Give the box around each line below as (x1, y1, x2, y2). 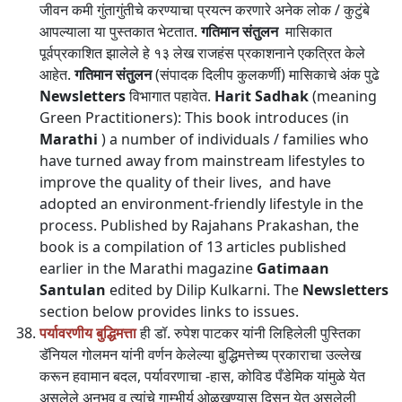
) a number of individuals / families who (98, 129, 369, 149)
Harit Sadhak (214, 86, 309, 106)
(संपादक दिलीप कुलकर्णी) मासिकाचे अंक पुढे (152, 65, 380, 84)
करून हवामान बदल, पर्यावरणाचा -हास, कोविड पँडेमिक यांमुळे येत (39, 366, 365, 386)
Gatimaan (257, 258, 329, 278)
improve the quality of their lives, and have (39, 172, 331, 192)
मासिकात (285, 22, 332, 41)
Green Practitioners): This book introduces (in (39, 108, 349, 127)
